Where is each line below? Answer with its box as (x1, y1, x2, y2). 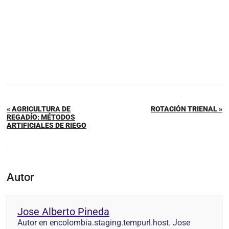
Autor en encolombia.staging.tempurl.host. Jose (17, 218, 190, 228)
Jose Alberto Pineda (17, 205, 109, 218)
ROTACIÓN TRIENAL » (151, 105, 222, 113)
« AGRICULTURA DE (7, 105, 71, 113)
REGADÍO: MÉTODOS (7, 113, 75, 122)
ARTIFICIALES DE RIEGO (7, 121, 86, 130)
